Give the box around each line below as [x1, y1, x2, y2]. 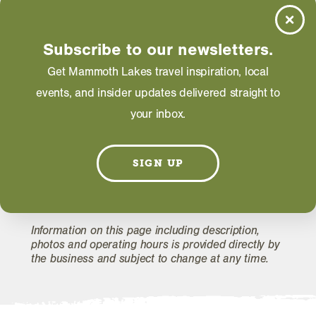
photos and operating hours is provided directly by [31, 238, 280, 252]
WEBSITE [65, 128, 120, 140]
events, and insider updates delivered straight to [36, 86, 280, 100]
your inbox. [130, 107, 186, 121]
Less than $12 [31, 63, 104, 78]
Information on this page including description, [31, 224, 260, 238]
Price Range [31, 37, 126, 57]
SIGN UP [132, 157, 184, 169]
